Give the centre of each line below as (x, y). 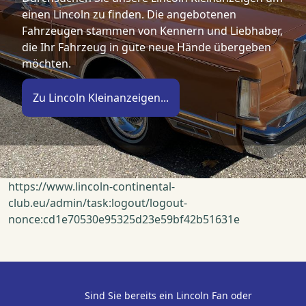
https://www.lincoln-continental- (92, 187)
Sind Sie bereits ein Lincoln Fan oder (168, 296)
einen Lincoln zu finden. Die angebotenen (129, 15)
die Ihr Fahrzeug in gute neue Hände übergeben (147, 47)
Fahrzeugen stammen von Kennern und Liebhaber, (152, 31)
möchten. (46, 64)
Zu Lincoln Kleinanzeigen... (101, 98)
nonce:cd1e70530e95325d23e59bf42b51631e (124, 220)
